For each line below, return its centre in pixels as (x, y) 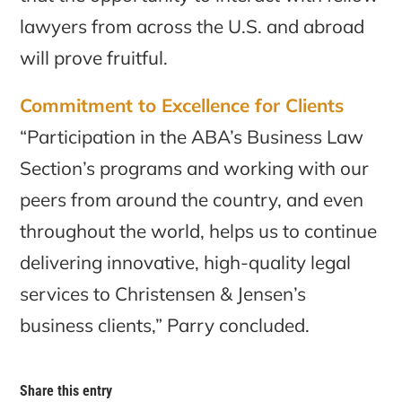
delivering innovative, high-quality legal (186, 262)
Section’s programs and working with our (195, 167)
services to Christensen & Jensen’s (163, 293)
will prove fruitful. (94, 58)
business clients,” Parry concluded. (165, 324)
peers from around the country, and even (192, 199)
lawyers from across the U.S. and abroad (192, 26)
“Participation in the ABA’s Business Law (192, 136)
